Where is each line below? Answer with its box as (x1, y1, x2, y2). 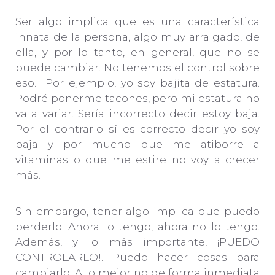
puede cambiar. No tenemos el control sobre (15, 61, 260, 74)
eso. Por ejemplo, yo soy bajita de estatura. (15, 77, 260, 90)
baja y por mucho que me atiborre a (15, 138, 260, 151)
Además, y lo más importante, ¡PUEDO (15, 236, 260, 249)
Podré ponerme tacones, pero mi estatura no (15, 92, 260, 105)
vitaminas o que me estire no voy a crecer (15, 153, 260, 166)
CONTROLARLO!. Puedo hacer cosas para (15, 251, 260, 264)
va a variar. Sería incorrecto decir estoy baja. (15, 107, 260, 120)
